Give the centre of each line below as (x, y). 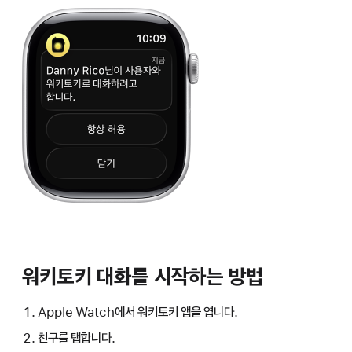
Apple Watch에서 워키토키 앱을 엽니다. (137, 312)
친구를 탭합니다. (76, 338)
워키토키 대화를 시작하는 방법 (143, 276)
